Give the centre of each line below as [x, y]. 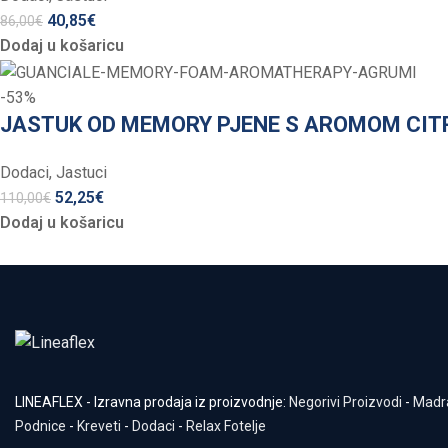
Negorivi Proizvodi [345, 401]
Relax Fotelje [226, 425]
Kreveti [99, 425]
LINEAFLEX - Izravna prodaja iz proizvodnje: [152, 401]
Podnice [40, 425]
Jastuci [81, 172]
